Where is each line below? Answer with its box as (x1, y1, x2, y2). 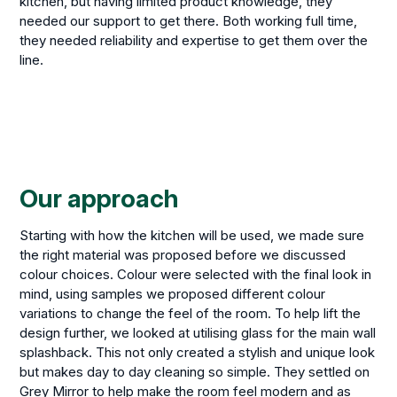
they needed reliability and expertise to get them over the (19, 32, 369, 50)
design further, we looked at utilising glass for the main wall (19, 324, 377, 342)
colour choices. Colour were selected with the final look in (19, 266, 372, 284)
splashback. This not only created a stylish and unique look (19, 344, 376, 362)
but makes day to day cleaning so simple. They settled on (19, 363, 370, 381)
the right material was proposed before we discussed (19, 246, 346, 264)
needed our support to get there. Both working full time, (19, 12, 358, 30)
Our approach (19, 183, 180, 214)
